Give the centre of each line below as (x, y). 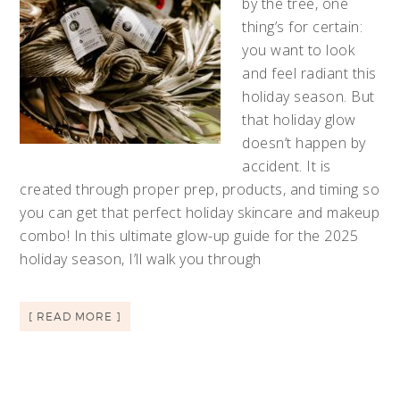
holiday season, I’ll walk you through (141, 258)
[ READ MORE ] (75, 316)
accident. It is (287, 166)
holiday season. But (308, 96)
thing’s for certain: (303, 26)
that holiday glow (299, 119)
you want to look (299, 50)
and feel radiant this (309, 73)
